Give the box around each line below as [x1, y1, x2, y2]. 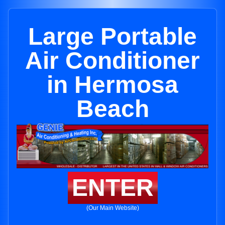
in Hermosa [47, 71, 178, 98]
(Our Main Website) [86, 204, 139, 212]
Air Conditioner [25, 47, 200, 74]
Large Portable [28, 23, 197, 50]
